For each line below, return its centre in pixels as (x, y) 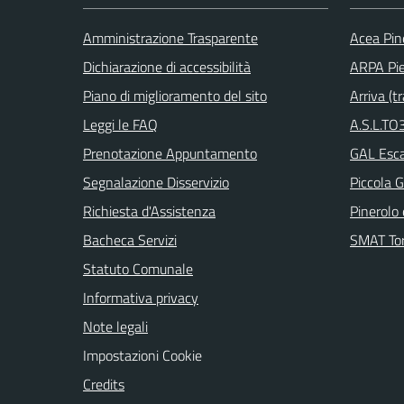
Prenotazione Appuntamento (170, 153)
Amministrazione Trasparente (170, 37)
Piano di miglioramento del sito (175, 95)
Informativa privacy (141, 297)
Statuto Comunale (138, 268)
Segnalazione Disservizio (156, 182)
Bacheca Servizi (130, 239)
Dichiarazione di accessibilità (167, 66)
